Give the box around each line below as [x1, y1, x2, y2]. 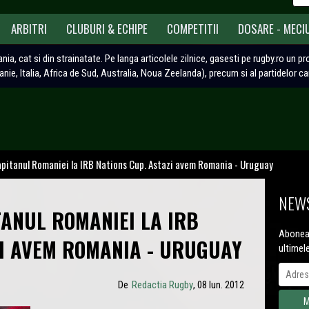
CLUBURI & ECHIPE [66, 20, 148, 37]
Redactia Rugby [132, 278, 193, 291]
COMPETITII [167, 20, 219, 37]
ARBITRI [11, 20, 47, 37]
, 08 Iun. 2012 [193, 278, 244, 291]
